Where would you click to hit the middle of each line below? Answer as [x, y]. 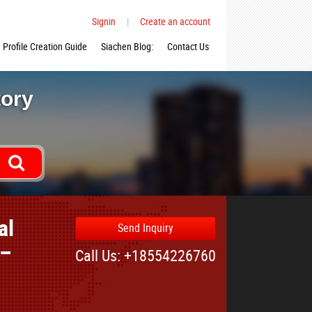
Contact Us [188, 46]
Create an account [175, 21]
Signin [104, 21]
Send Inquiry [146, 228]
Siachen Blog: [127, 46]
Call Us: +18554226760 [146, 255]
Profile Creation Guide [45, 46]
